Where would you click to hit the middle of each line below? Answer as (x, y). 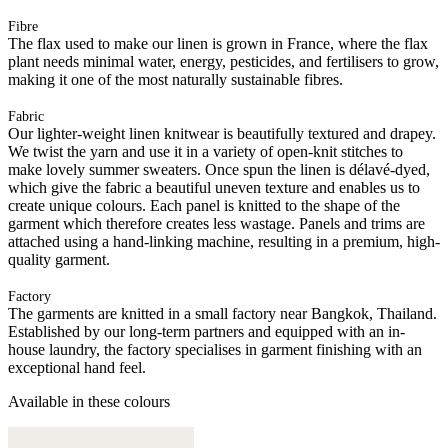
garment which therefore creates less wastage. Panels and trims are (216, 223)
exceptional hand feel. (77, 367)
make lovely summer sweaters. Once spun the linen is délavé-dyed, (219, 169)
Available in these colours (89, 401)
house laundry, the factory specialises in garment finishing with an (215, 349)
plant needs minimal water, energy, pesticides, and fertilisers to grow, (223, 61)
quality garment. (59, 259)
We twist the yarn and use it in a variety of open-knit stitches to (205, 151)
